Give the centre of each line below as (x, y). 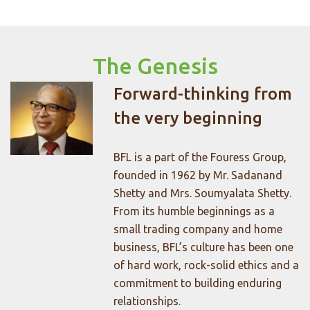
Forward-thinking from (203, 94)
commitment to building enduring (198, 283)
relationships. (147, 301)
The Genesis (155, 66)
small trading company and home (198, 229)
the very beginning (188, 118)
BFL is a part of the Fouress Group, (200, 157)
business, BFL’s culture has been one (204, 247)
